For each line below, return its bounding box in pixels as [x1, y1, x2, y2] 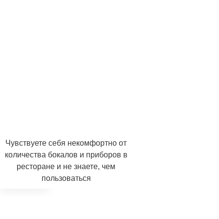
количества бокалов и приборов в [4, 151, 128, 159]
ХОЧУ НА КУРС [11, 124, 68, 131]
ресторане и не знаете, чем [17, 162, 115, 171]
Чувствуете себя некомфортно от [5, 139, 127, 147]
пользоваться [41, 174, 91, 182]
